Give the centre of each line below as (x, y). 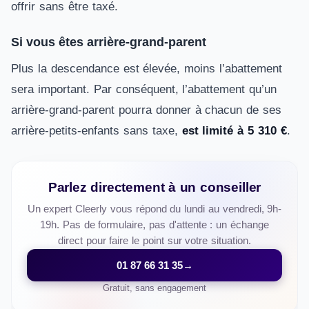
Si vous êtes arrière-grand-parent (109, 42)
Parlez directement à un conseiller (154, 187)
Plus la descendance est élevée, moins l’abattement (147, 69)
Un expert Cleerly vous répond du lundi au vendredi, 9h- (154, 209)
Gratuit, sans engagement (154, 288)
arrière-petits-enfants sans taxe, (97, 131)
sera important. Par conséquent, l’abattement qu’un (144, 89)
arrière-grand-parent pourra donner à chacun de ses (147, 110)
